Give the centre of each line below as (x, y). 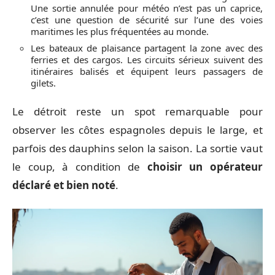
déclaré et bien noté (64, 185)
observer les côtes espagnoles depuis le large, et (137, 130)
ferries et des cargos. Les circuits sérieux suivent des (147, 59)
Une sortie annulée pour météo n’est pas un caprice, (147, 8)
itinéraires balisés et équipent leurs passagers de (147, 71)
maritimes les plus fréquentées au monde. (120, 31)
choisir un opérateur (205, 167)
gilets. (43, 83)
